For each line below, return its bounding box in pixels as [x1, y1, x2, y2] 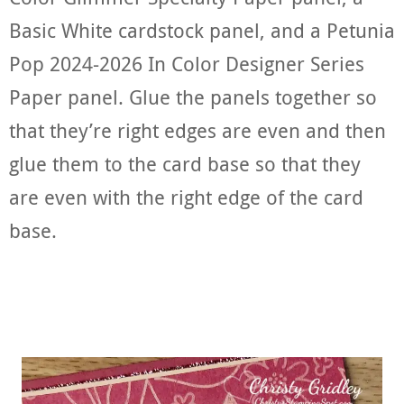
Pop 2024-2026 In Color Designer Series [9, 50, 364, 78]
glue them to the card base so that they [9, 151, 361, 178]
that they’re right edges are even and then [9, 117, 386, 144]
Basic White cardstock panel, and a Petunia [9, 17, 395, 44]
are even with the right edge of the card [9, 184, 363, 211]
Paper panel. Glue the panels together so [9, 84, 377, 111]
